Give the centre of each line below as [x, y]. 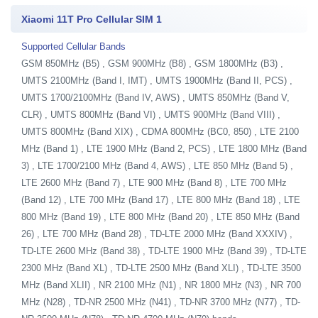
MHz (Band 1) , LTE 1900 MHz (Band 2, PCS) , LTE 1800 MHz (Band [164, 148]
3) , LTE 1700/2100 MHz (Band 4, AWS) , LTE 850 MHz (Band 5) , [157, 165]
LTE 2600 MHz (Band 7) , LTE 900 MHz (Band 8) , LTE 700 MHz [154, 182]
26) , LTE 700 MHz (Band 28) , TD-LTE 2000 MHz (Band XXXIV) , [157, 234]
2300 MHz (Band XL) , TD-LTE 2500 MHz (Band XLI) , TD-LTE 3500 [161, 268]
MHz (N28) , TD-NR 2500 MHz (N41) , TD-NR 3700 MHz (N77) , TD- [161, 302]
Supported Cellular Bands [73, 46]
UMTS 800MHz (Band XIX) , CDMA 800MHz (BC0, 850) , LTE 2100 [160, 131]
